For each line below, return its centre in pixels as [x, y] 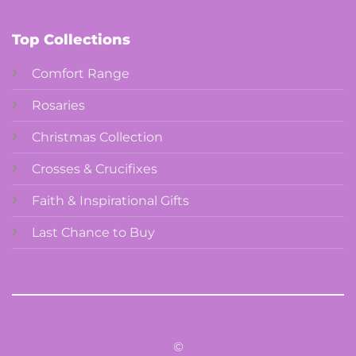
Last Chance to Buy [93, 233]
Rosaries [58, 106]
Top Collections [71, 40]
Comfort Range [80, 74]
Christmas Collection [97, 137]
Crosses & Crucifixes [94, 169]
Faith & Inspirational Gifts [110, 201]
